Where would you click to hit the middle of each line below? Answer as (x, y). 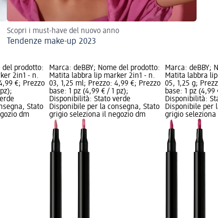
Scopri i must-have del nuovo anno (63, 31)
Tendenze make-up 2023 (51, 41)
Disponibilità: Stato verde (90, 99)
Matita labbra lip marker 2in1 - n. (102, 76)
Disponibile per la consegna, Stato (104, 107)
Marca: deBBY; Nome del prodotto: (104, 68)
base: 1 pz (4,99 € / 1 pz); (89, 91)
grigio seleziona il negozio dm (97, 115)
